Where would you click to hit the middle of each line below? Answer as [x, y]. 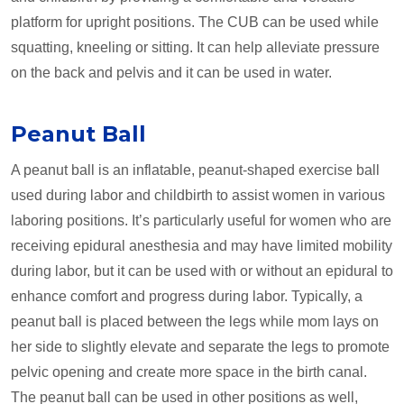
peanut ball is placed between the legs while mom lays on [195, 322]
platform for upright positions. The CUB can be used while [195, 23]
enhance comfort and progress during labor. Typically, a [187, 297]
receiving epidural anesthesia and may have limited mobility [202, 246]
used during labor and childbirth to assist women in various [198, 196]
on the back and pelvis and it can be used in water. [171, 73]
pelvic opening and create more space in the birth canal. [189, 372]
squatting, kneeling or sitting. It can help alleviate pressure [195, 48]
